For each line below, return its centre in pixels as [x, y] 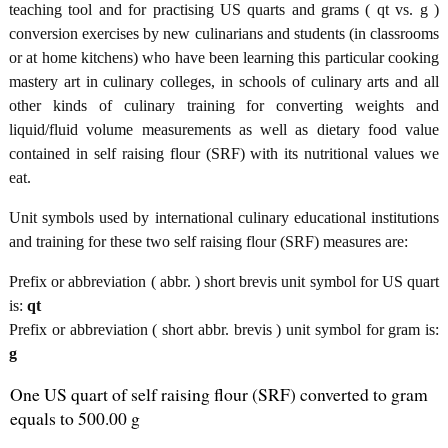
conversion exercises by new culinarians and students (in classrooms [224, 33]
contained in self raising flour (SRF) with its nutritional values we [224, 153]
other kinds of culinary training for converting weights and [224, 105]
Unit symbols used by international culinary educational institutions [224, 217]
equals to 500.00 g [75, 417]
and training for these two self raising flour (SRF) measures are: [208, 241]
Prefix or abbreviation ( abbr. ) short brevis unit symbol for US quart [224, 281]
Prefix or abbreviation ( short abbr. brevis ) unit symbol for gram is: [224, 329]
